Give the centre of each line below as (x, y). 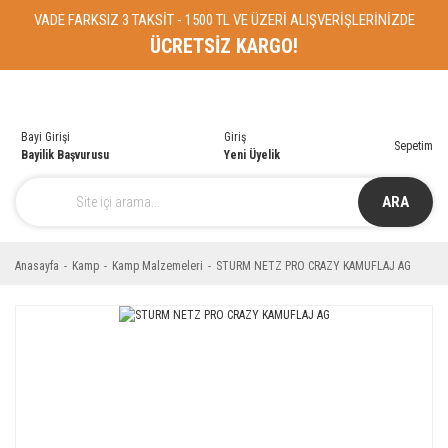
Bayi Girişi (45, 137)
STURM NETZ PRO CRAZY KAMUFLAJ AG (313, 266)
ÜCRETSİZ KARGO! (224, 46)
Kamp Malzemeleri (157, 266)
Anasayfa (37, 266)
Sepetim (413, 146)
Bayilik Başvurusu (65, 155)
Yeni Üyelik (251, 155)
